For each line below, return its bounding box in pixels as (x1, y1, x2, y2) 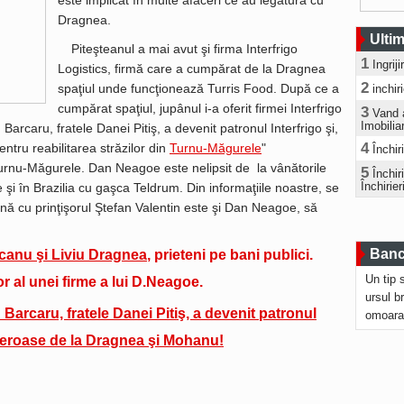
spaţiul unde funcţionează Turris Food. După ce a (58, 81, 339, 96)
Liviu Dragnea (51, 247, 147, 262)
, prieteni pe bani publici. (147, 247, 313, 262)
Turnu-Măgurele (170, 141, 262, 155)
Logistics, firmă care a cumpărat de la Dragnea (58, 61, 326, 76)
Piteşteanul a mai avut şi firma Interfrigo (71, 41, 298, 56)
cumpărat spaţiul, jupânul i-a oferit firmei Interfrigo (58, 101, 342, 115)
